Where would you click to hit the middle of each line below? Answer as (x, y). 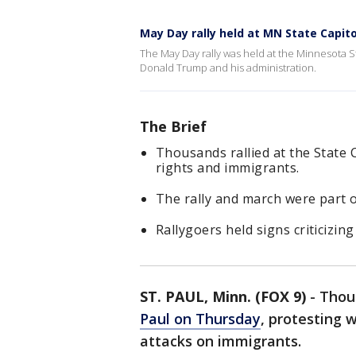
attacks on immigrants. (221, 341)
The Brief (173, 126)
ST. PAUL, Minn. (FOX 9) (223, 296)
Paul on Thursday (200, 319)
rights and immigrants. (228, 168)
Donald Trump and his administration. (228, 68)
